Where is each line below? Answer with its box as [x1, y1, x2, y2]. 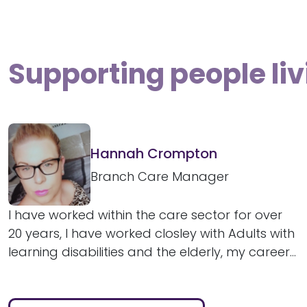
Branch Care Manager [90, 168, 229, 186]
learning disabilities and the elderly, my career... [8, 243, 296, 260]
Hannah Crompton [90, 144, 217, 164]
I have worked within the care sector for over [8, 206, 282, 223]
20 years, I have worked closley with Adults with [8, 224, 295, 242]
